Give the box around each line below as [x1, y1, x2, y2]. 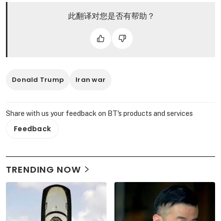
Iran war [75, 74, 106, 84]
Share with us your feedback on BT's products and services [6, 109, 193, 117]
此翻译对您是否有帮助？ [68, 10, 155, 21]
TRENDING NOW [6, 163, 81, 176]
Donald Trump [12, 74, 64, 84]
